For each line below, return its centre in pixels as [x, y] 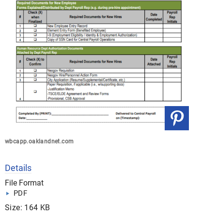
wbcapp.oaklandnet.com [39, 141]
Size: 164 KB [28, 208]
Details [18, 168]
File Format [24, 183]
